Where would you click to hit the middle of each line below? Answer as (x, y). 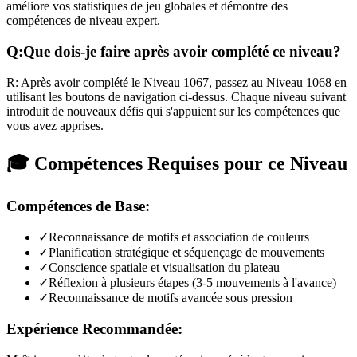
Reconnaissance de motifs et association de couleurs (179, 237)
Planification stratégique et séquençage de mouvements (186, 253)
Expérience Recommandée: (94, 329)
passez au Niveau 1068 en (281, 82)
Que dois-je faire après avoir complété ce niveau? (182, 52)
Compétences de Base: (78, 206)
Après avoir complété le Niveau (101, 82)
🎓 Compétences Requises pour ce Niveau (177, 163)
